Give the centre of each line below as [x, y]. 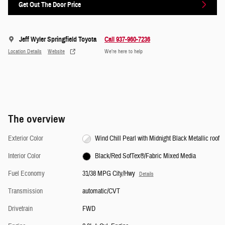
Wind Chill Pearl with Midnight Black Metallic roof [157, 139]
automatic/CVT [101, 192]
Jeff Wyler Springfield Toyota [58, 40]
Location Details [25, 51]
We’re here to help [124, 51]
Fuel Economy [26, 174]
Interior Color [24, 156]
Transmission [25, 192]
